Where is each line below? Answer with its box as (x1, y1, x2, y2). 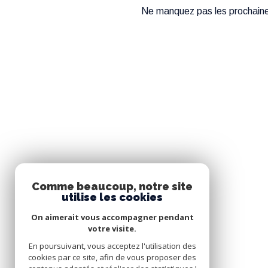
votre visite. (88, 223, 136, 234)
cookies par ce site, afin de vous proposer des (28, 252, 196, 263)
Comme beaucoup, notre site (32, 180, 193, 193)
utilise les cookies (62, 191, 163, 203)
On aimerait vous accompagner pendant (31, 212, 194, 223)
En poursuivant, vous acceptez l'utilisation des (28, 240, 196, 251)
